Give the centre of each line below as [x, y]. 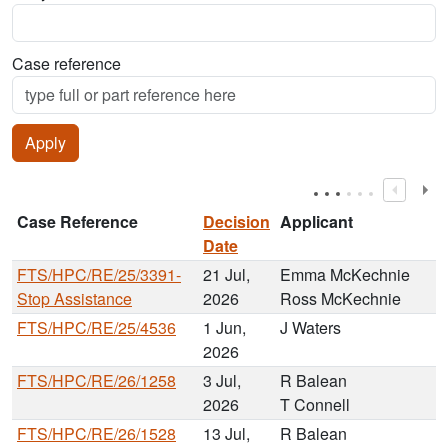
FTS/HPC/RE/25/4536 [96, 328]
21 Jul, [226, 275]
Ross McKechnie [340, 299]
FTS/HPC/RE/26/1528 [96, 434]
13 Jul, [226, 434]
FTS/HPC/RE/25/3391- [99, 275]
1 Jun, [224, 328]
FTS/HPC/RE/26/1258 [96, 381]
